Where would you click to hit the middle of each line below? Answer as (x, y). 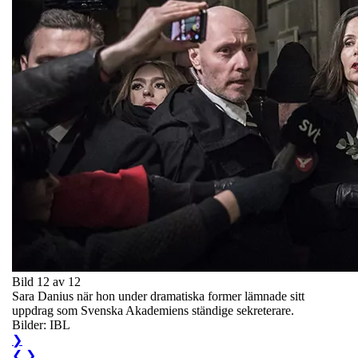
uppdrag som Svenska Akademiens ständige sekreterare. (153, 310)
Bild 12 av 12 (46, 281)
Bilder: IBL (41, 324)
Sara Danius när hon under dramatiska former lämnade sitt (158, 296)
